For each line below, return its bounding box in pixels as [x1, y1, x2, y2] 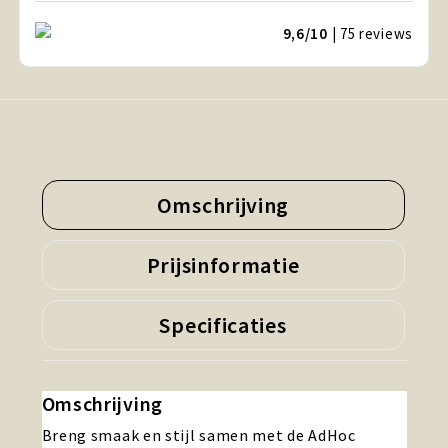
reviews [359, 24, 413, 44]
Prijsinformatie [146, 251, 300, 280]
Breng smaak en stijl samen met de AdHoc [41, 425, 356, 446]
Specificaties [159, 311, 287, 340]
